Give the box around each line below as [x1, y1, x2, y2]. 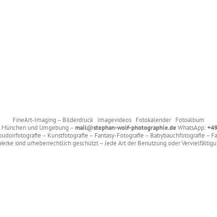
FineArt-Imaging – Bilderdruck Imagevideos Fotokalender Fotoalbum [13, 116, 204, 124]
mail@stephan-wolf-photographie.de [75, 124, 176, 132]
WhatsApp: [176, 124, 207, 132]
